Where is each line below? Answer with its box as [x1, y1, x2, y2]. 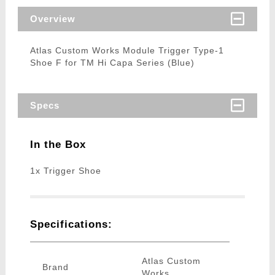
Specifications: [29, 219, 112, 231]
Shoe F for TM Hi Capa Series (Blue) [29, 58, 195, 68]
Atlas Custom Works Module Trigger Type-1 [29, 45, 224, 56]
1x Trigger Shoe [29, 166, 101, 176]
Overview [29, 14, 76, 25]
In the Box [29, 139, 86, 151]
